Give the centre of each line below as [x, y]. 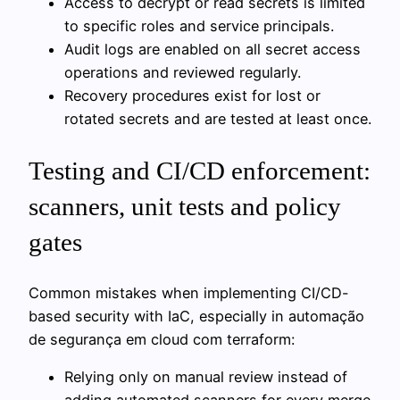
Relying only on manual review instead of [206, 377]
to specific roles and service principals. [199, 26]
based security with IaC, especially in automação [196, 316]
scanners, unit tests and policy [185, 206]
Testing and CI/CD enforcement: [200, 170]
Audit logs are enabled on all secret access [212, 50]
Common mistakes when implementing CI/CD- [189, 292]
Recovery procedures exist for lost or [192, 96]
